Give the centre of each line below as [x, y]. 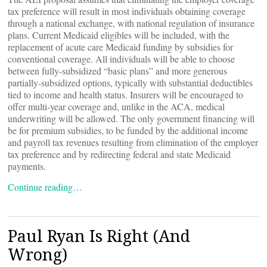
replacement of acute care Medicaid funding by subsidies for [120, 47]
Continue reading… [45, 187]
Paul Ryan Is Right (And [99, 236]
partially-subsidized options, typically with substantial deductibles [130, 83]
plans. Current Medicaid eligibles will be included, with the [119, 35]
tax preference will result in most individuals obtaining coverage [127, 11]
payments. [27, 166]
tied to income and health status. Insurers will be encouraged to [125, 94]
